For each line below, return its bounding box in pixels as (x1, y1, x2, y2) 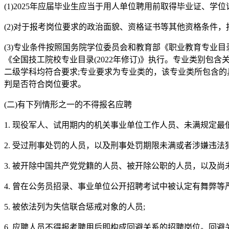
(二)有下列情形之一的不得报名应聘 (4, 100, 132, 109)
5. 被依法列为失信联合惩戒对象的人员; (4, 202, 145, 211)
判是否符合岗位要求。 (4, 79, 86, 88)
